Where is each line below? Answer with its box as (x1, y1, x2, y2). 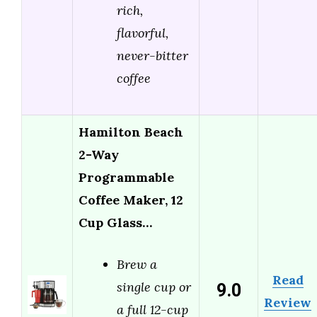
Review (264, 294, 311, 311)
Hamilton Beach (79, 124, 183, 141)
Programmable (79, 169, 174, 186)
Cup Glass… (79, 214, 152, 231)
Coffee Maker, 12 (79, 192, 183, 209)
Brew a (117, 256, 157, 273)
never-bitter (117, 47, 188, 64)
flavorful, (117, 25, 168, 42)
